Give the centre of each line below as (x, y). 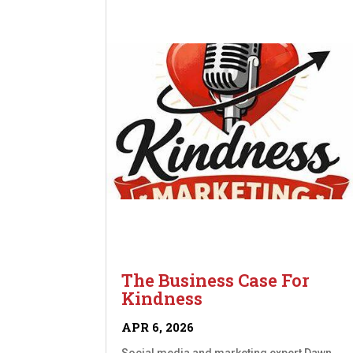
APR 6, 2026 (158, 327)
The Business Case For (216, 281)
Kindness (162, 299)
